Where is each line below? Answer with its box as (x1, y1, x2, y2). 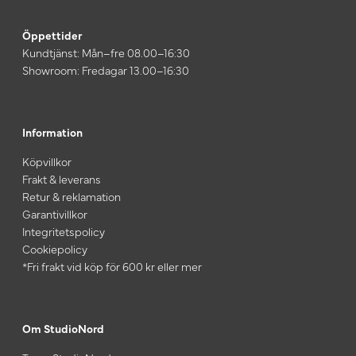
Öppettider (22, 26, 82, 43)
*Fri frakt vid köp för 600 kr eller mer (22, 257, 202, 274)
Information (22, 123, 83, 140)
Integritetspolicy (22, 222, 105, 239)
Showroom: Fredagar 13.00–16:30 (22, 61, 189, 78)
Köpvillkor (22, 153, 72, 169)
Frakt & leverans (22, 170, 101, 187)
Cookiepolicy (22, 240, 87, 257)
